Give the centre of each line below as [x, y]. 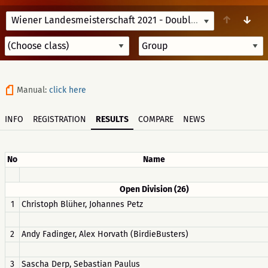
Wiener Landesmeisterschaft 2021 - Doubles [194, 20]
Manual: [33, 90]
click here [68, 90]
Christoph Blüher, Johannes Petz [82, 204]
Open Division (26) [154, 189]
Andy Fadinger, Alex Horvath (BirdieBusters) [105, 234]
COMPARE [156, 119]
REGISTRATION [60, 119]
